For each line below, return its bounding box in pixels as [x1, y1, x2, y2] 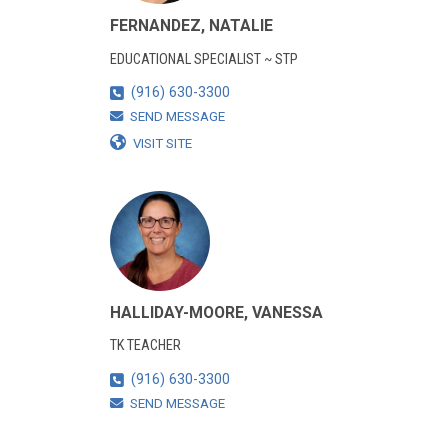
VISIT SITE [132, 136, 192, 152]
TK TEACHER [109, 337, 181, 355]
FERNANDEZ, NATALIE [109, 16, 273, 36]
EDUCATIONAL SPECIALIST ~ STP [109, 50, 298, 68]
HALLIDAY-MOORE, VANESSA [109, 302, 323, 322]
